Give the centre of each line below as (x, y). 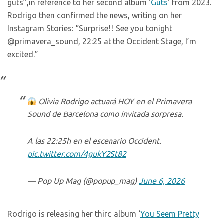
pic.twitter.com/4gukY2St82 (77, 154)
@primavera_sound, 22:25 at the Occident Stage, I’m (102, 41)
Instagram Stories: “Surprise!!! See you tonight (90, 28)
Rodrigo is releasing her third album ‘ (74, 214)
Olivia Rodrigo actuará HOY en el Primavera (114, 101)
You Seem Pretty (170, 214)
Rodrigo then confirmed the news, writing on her (95, 15)
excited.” (23, 54)
